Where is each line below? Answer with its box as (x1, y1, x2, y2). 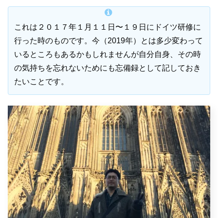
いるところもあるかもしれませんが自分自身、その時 (14, 50, 201, 58)
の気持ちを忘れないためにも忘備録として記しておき (14, 63, 201, 72)
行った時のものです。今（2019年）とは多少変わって (14, 36, 203, 45)
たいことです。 (14, 77, 69, 86)
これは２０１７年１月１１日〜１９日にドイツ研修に (14, 22, 201, 31)
